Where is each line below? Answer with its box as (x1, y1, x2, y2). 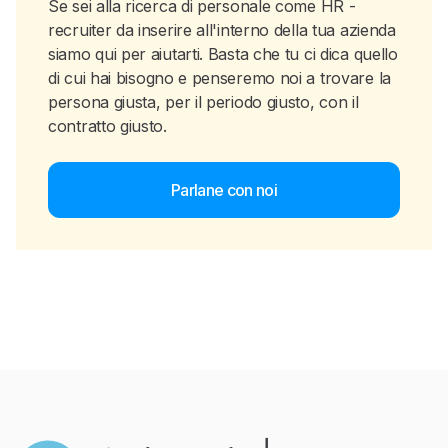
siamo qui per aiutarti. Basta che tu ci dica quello (48, 44, 398, 64)
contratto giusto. (48, 116, 167, 136)
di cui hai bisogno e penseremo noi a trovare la (48, 68, 391, 88)
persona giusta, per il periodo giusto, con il (48, 92, 359, 112)
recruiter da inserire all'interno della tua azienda (48, 20, 396, 40)
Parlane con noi (170, 180, 278, 200)
